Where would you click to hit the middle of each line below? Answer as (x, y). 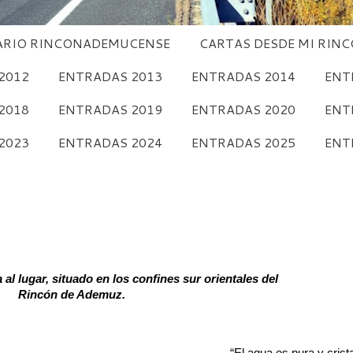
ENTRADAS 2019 (110, 109)
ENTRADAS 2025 (243, 143)
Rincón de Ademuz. (71, 295)
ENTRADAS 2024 (110, 143)
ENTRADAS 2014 (243, 76)
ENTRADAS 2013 (110, 76)
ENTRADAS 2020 (243, 109)
